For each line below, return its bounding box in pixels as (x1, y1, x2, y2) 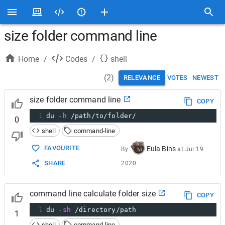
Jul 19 (185, 145, 203, 153)
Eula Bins (146, 144, 176, 153)
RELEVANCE (123, 74, 160, 81)
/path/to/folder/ (66, 112, 137, 120)
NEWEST (192, 74, 218, 81)
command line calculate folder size (30, 189, 156, 198)
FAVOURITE (44, 144, 80, 152)
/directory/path (70, 206, 137, 213)
